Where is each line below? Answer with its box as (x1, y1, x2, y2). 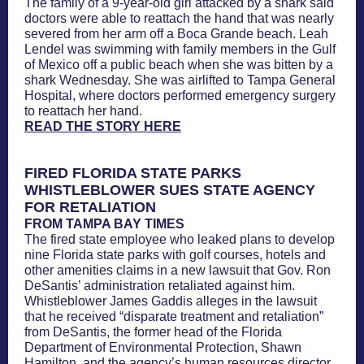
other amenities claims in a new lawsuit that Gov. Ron (24, 263, 331, 277)
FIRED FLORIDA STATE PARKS (24, 165, 241, 181)
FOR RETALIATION (24, 199, 156, 215)
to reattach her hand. (24, 104, 142, 118)
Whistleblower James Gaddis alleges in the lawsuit (24, 294, 317, 308)
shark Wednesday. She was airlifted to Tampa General (24, 73, 336, 87)
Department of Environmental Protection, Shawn (24, 340, 301, 354)
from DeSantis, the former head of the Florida (24, 325, 282, 339)
